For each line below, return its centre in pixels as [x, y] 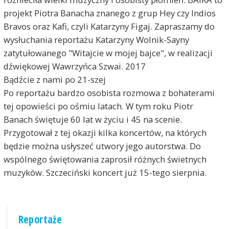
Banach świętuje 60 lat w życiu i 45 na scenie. [93, 119]
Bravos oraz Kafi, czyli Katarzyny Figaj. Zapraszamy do [109, 26]
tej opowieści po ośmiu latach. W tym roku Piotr [98, 106]
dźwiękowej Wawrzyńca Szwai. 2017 [74, 66]
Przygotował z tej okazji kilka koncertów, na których [105, 132]
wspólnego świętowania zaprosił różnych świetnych [105, 159]
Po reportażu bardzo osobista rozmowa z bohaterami [109, 93]
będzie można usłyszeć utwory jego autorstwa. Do [102, 146]
